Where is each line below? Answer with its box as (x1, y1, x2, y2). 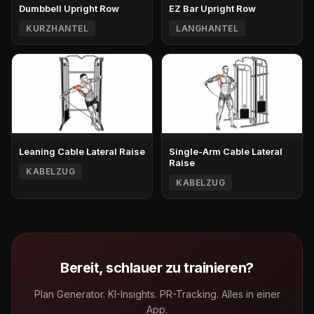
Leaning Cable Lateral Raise (19, 145, 145, 157)
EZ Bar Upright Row (169, 2, 256, 14)
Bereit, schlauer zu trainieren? (60, 259, 254, 276)
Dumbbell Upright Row (19, 2, 119, 14)
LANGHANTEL (176, 22, 238, 34)
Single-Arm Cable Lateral (169, 145, 282, 157)
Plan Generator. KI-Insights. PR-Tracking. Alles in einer (34, 287, 280, 300)
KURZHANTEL (26, 22, 88, 34)
